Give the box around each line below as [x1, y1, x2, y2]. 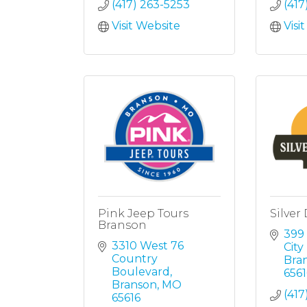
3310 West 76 [112, 239, 184, 252]
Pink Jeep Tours [98, 207, 188, 220]
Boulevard [112, 265, 170, 278]
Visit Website [112, 19, 180, 32]
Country [112, 252, 158, 265]
